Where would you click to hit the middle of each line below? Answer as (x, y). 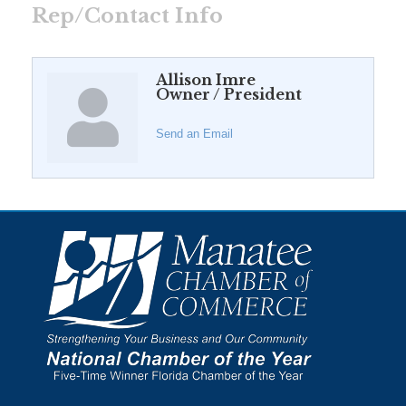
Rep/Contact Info (127, 15)
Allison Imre (206, 79)
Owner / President (229, 94)
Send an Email (194, 133)
